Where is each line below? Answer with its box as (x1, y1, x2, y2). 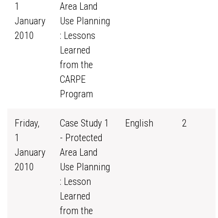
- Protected (60, 132, 102, 144)
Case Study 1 (60, 117, 109, 129)
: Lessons (60, 30, 95, 41)
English (125, 117, 153, 129)
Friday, (15, 117, 39, 129)
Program (60, 88, 93, 100)
